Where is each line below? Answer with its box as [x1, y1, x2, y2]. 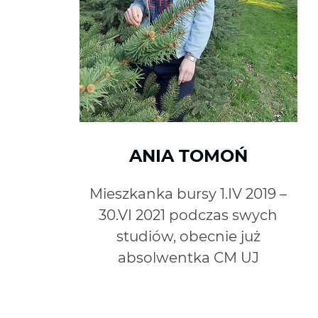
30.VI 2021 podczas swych [99, 206, 278, 224]
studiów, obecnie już [116, 227, 261, 245]
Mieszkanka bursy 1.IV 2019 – [89, 185, 287, 202]
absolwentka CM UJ [117, 248, 259, 266]
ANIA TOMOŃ [128, 145, 248, 166]
